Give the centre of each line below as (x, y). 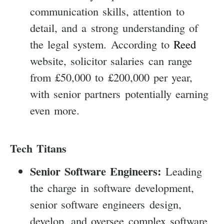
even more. (55, 110)
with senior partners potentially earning (119, 93)
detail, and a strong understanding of (114, 27)
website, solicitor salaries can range (111, 60)
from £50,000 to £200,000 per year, (111, 77)
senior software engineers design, (106, 204)
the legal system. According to (102, 44)
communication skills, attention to (107, 11)
